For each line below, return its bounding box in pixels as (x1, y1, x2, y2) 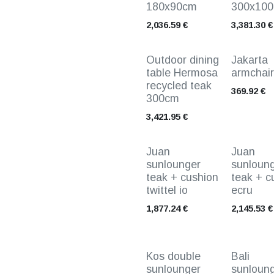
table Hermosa (146, 67, 218, 79)
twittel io (146, 184, 188, 196)
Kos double (146, 250, 201, 262)
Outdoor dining (146, 54, 219, 66)
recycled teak (146, 80, 212, 92)
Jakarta (231, 54, 268, 66)
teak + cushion (146, 171, 218, 183)
